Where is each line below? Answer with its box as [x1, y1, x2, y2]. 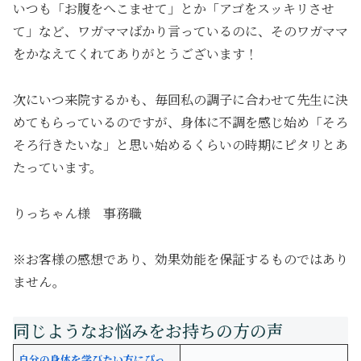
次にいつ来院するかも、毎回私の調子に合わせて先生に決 [13, 90, 348, 110]
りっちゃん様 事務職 [13, 204, 142, 223]
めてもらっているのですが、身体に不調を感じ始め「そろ [13, 113, 348, 132]
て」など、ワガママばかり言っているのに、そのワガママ [13, 22, 348, 41]
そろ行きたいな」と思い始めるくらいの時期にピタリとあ [13, 135, 348, 155]
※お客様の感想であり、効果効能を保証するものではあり [13, 249, 348, 268]
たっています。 [13, 158, 102, 177]
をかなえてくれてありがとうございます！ [13, 44, 258, 64]
